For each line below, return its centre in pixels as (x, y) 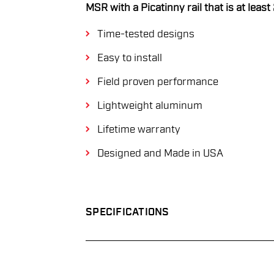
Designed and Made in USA (160, 154)
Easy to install (129, 58)
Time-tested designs (146, 34)
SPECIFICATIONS (128, 213)
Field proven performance (157, 82)
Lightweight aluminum (150, 106)
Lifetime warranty (139, 130)
